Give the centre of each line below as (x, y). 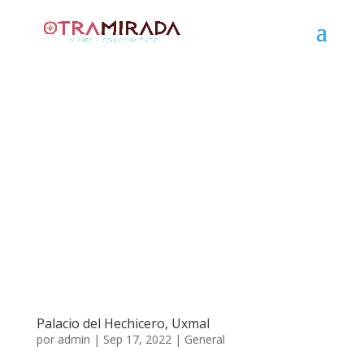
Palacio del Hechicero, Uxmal (123, 323)
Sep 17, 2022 (137, 339)
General (204, 339)
